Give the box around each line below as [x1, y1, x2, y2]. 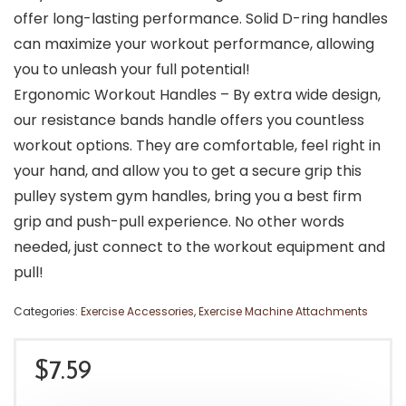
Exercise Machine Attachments [198, 304, 368, 320]
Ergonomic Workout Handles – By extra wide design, [14, 84, 381, 106]
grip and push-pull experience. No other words [14, 211, 344, 233]
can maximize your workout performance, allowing [14, 34, 374, 55]
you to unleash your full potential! [14, 59, 250, 81]
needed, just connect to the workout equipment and [14, 237, 385, 258]
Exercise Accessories [81, 304, 194, 320]
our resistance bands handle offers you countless [14, 110, 364, 131]
